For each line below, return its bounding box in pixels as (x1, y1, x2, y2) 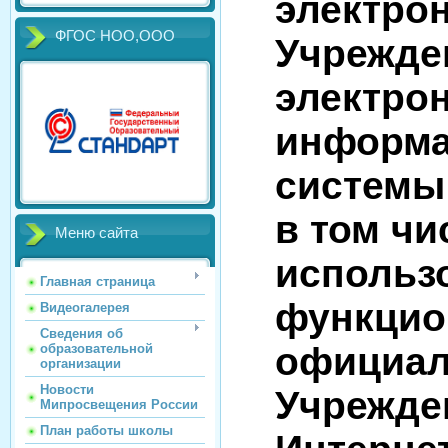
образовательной (40, 341, 153, 356)
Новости (40, 382, 94, 397)
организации (40, 356, 121, 371)
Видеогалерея (40, 300, 130, 315)
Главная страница (40, 274, 155, 289)
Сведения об (40, 326, 123, 341)
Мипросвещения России (40, 397, 198, 412)
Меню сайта (55, 225, 138, 241)
